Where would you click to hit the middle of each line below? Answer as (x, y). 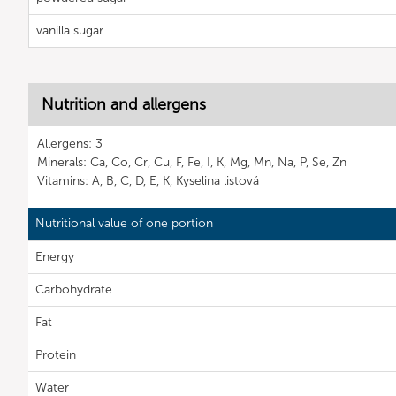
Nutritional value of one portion (124, 223)
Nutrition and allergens (124, 104)
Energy (55, 257)
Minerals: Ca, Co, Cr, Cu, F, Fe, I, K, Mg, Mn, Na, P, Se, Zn (192, 162)
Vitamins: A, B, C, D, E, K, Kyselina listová (148, 181)
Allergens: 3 (70, 144)
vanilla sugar (70, 30)
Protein (56, 355)
